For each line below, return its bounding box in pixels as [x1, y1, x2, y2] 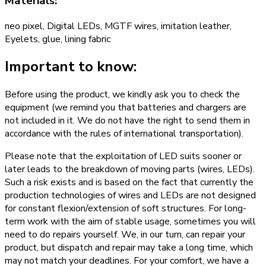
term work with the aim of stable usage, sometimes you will [5, 215, 256, 229]
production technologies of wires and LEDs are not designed [5, 189, 256, 202]
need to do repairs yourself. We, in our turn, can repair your [5, 228, 245, 242]
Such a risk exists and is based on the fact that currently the [5, 176, 254, 189]
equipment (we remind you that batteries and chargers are [5, 101, 246, 115]
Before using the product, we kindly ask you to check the [5, 88, 240, 102]
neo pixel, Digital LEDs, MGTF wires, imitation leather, [5, 19, 232, 33]
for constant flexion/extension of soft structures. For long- [5, 202, 246, 216]
